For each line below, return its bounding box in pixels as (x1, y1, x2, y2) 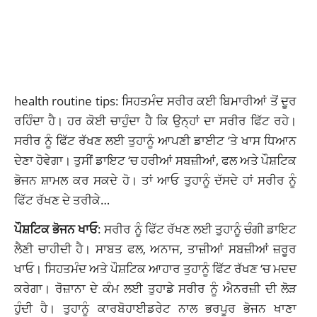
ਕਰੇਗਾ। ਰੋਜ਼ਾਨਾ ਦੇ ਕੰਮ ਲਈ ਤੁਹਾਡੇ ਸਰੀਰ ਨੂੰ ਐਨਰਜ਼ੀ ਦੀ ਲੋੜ (14, 279, 297, 297)
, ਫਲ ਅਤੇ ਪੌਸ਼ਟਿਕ (216, 151, 297, 169)
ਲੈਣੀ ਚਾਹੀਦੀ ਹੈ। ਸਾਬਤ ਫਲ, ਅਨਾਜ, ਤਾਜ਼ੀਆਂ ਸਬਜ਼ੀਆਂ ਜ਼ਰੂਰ (14, 240, 297, 258)
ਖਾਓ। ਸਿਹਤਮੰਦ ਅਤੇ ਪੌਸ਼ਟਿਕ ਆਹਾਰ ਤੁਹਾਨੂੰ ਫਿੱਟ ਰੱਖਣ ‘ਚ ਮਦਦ (14, 260, 297, 277)
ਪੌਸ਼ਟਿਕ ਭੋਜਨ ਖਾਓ (14, 220, 98, 238)
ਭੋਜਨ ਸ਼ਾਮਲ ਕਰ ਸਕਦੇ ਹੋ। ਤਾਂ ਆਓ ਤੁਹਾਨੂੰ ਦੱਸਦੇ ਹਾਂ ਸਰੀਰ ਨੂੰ (14, 171, 297, 189)
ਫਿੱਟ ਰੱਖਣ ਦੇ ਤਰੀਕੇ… (14, 191, 110, 209)
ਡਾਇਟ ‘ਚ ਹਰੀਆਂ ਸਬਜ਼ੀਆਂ (96, 151, 217, 169)
